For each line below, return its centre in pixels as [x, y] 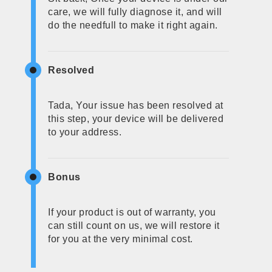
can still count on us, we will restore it [134, 225]
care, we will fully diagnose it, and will [135, 12]
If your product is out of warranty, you [132, 212]
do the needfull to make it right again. [133, 25]
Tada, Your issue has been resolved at [136, 105]
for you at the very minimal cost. [121, 239]
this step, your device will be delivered [136, 118]
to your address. [85, 132]
